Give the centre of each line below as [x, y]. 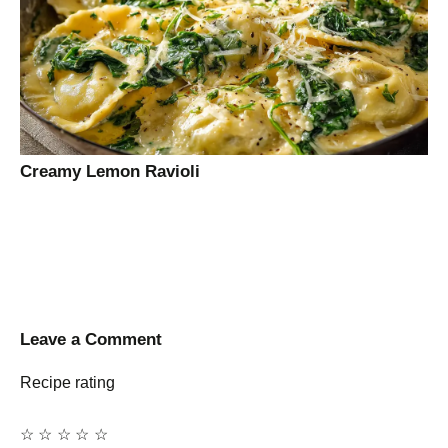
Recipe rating [67, 382]
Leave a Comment [91, 339]
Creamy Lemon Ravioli [110, 171]
